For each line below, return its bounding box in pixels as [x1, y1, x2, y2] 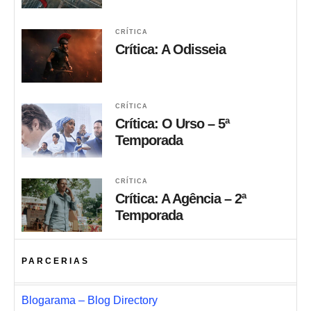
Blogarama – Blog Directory [22, 294, 158, 306]
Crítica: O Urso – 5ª [115, 116, 230, 132]
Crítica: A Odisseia [115, 42, 226, 58]
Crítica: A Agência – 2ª [115, 190, 246, 206]
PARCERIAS [22, 255, 90, 266]
